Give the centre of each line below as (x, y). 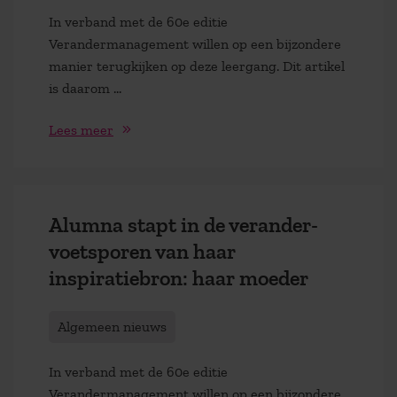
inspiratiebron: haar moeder (179, 278)
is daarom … (85, 89)
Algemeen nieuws (112, 326)
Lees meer (81, 130)
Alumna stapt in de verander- (183, 225)
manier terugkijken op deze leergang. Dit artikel (197, 66)
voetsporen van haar (142, 252)
